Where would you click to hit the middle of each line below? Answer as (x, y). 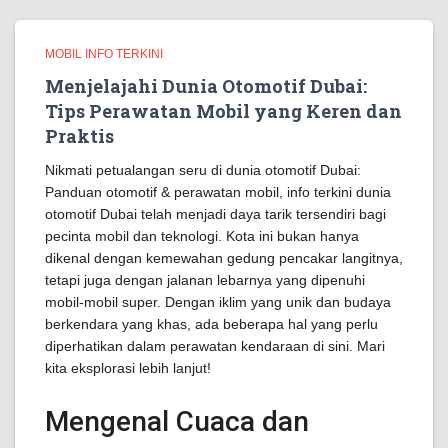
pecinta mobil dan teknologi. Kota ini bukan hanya (202, 236)
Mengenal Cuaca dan (177, 421)
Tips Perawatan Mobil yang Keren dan (223, 111)
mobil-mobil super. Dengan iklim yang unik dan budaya (218, 302)
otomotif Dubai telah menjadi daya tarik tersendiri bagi (215, 214)
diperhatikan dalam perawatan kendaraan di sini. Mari (215, 346)
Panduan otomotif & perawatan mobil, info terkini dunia (218, 192)
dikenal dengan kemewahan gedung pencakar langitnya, (224, 258)
